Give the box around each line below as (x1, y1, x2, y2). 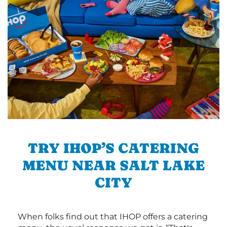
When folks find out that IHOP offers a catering (18, 212, 208, 222)
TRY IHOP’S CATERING (28, 140, 199, 157)
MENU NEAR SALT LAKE (22, 157, 205, 174)
